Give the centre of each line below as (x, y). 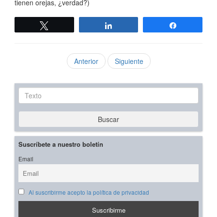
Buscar (108, 119)
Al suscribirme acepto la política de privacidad (89, 193)
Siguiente (129, 61)
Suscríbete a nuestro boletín (61, 144)
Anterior (86, 61)
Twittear (67, 25)
